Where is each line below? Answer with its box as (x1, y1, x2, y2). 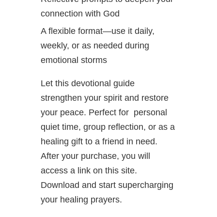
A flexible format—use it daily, (41, 26, 155, 36)
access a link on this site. (41, 165, 137, 175)
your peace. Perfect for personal (41, 107, 167, 117)
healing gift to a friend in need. (41, 136, 157, 146)
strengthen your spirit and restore (41, 93, 169, 103)
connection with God (41, 8, 120, 18)
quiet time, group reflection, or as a (41, 122, 175, 132)
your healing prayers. (41, 194, 122, 204)
